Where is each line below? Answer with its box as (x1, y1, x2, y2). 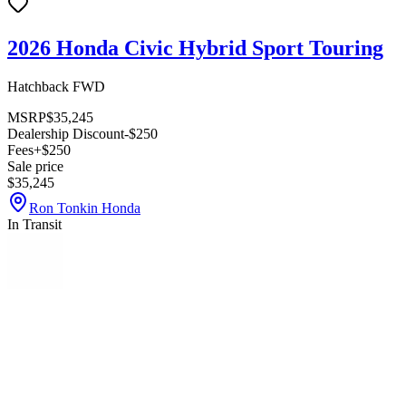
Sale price (7, 158, 63, 174)
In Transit (7, 216, 62, 232)
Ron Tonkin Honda (29, 199, 140, 216)
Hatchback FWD (7, 78, 105, 94)
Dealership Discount (7, 125, 124, 141)
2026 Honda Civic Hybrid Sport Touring (7, 36, 383, 61)
